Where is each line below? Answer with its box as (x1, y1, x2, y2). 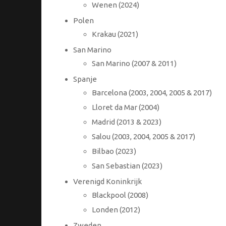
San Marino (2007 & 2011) (92, 59, 177, 68)
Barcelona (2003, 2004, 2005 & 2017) (92, 88, 212, 97)
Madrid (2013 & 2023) (92, 118, 161, 127)
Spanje (73, 75, 97, 84)
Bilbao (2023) (92, 147, 136, 156)
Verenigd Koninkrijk (73, 177, 142, 186)
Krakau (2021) (92, 30, 138, 39)
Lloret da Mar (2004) (92, 103, 159, 112)
